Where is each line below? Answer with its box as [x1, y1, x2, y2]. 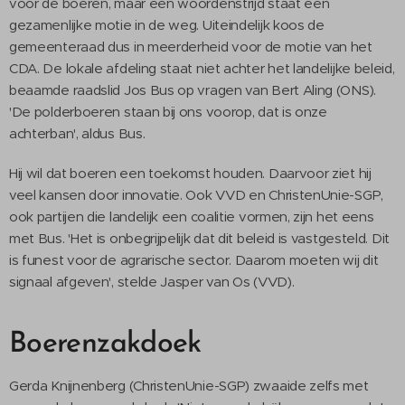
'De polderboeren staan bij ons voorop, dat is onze [9, 103, 327, 120]
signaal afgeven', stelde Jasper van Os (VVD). [9, 273, 295, 290]
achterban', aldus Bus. [9, 125, 146, 142]
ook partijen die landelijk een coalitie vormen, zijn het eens [9, 208, 374, 225]
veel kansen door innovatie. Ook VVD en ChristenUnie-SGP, [9, 186, 383, 203]
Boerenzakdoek [9, 330, 202, 359]
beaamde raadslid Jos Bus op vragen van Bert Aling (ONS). [9, 81, 376, 99]
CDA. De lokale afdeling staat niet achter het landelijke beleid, [9, 60, 395, 77]
